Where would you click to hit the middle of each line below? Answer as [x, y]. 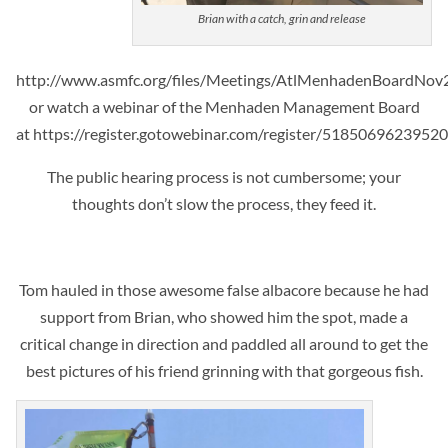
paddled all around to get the [329, 343]
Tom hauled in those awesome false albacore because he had [224, 289]
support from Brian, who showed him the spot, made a [224, 316]
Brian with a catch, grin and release [281, 18]
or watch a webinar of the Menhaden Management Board [224, 106]
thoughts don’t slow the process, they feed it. [224, 203]
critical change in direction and [125, 343]
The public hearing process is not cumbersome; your [224, 176]
